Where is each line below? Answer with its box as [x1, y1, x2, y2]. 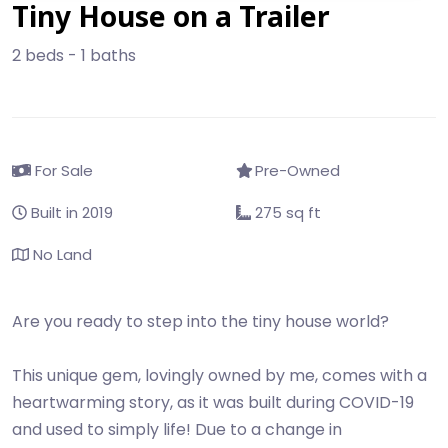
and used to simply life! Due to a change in [12, 418, 342, 441]
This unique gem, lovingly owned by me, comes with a [12, 364, 427, 387]
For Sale [30, 160, 93, 181]
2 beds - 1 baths [12, 44, 136, 67]
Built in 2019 [27, 202, 113, 223]
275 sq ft [251, 202, 321, 223]
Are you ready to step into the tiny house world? [12, 310, 389, 333]
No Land [28, 244, 92, 265]
